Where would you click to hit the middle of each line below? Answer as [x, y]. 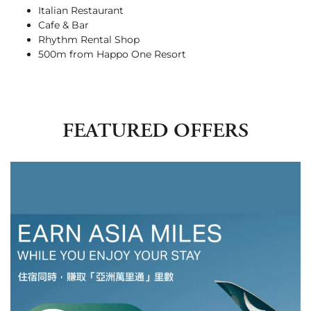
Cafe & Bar [64, 25]
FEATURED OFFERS [155, 132]
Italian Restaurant [81, 10]
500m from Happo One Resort [112, 54]
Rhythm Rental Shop [89, 39]
